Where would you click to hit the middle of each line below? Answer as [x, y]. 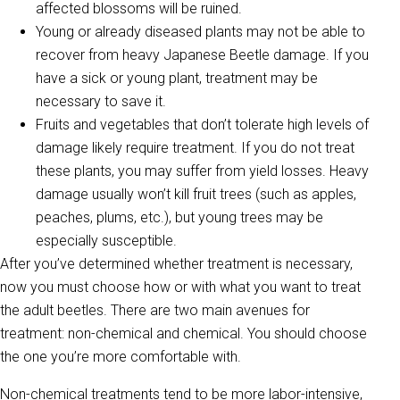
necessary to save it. [101, 101]
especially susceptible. [106, 240]
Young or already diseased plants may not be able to [200, 31]
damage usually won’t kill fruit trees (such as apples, [196, 194]
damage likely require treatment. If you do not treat [195, 147]
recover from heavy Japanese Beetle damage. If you [202, 54]
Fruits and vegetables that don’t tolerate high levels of [202, 124]
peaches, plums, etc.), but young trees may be [179, 217]
